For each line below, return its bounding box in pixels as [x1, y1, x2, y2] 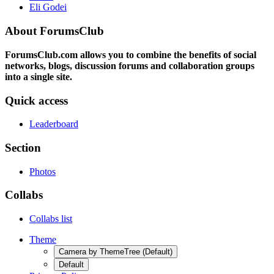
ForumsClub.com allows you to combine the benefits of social [5, 49, 256, 60]
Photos [29, 166, 56, 177]
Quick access [5, 94, 68, 107]
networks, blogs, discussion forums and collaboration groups [5, 60, 254, 71]
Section [5, 141, 41, 155]
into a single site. [5, 71, 72, 82]
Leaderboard [29, 119, 78, 130]
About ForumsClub [5, 24, 104, 38]
